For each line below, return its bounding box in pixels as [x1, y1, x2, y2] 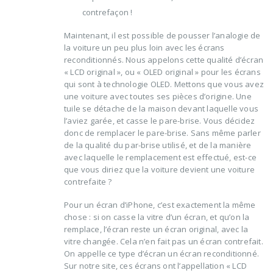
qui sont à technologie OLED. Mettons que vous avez [64, 78, 264, 90]
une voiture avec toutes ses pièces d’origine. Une [64, 90, 252, 102]
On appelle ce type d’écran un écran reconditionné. [64, 248, 260, 260]
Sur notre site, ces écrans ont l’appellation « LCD [64, 260, 247, 272]
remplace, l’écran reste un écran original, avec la [64, 224, 248, 235]
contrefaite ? [64, 175, 112, 187]
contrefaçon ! [82, 7, 133, 18]
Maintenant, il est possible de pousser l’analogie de [64, 29, 261, 41]
